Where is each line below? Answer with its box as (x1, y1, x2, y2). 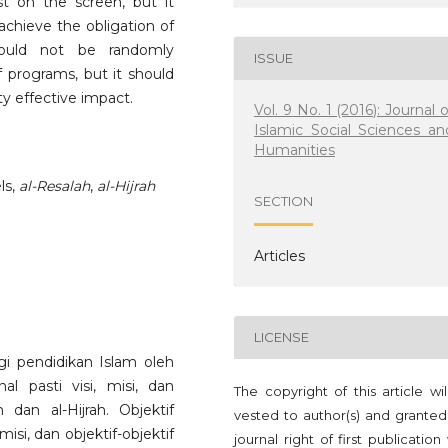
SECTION (254, 193, 314, 210)
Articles (254, 246, 306, 265)
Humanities (254, 140, 336, 159)
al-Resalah (19, 177, 90, 196)
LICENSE (254, 329, 310, 346)
